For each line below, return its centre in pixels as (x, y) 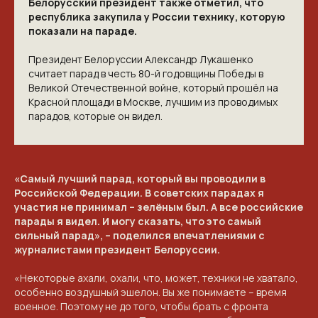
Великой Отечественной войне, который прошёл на (153, 88)
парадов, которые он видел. (95, 116)
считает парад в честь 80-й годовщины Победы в (146, 73)
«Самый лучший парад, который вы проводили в (140, 179)
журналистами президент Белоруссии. (117, 250)
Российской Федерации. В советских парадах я (139, 193)
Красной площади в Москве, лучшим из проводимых (153, 102)
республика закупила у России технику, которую (157, 17)
